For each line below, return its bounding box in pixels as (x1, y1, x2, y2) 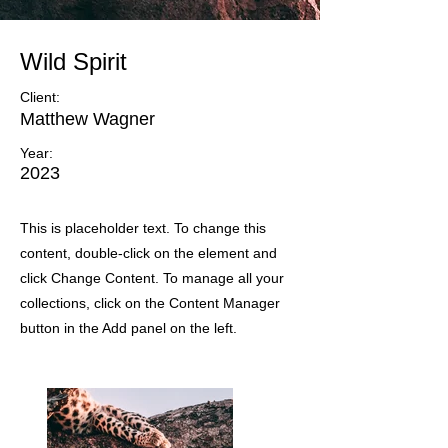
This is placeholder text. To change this (20, 219, 266, 236)
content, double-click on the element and (20, 244, 277, 261)
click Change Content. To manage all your (20, 269, 284, 286)
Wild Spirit (20, 47, 127, 75)
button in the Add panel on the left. (20, 319, 237, 336)
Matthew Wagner (20, 108, 155, 129)
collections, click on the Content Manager (20, 294, 280, 311)
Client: (20, 88, 60, 105)
